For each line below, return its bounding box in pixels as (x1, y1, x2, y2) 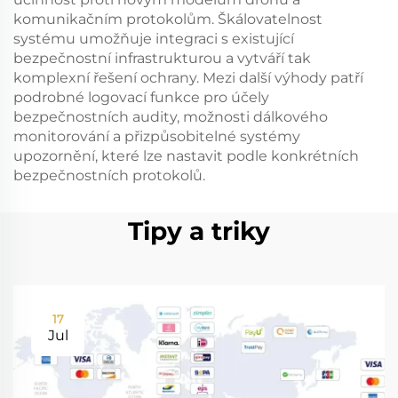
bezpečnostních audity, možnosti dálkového (13, 107, 328, 125)
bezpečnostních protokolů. (13, 166, 205, 184)
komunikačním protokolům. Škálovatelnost (13, 10, 322, 28)
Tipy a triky (128, 215, 270, 246)
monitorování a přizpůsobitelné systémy (13, 127, 300, 145)
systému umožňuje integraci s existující (13, 29, 294, 47)
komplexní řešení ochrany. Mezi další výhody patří (13, 68, 363, 86)
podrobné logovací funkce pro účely (13, 88, 269, 106)
